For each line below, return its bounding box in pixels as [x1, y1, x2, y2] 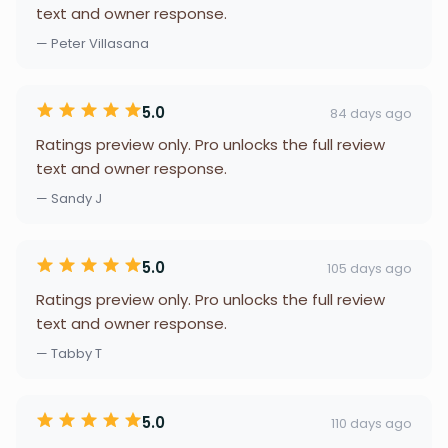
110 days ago [331, 413, 412, 433]
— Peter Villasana [36, 34, 149, 53]
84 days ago [330, 103, 412, 123]
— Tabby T [36, 344, 102, 363]
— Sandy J [36, 189, 102, 208]
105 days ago [327, 258, 412, 278]
